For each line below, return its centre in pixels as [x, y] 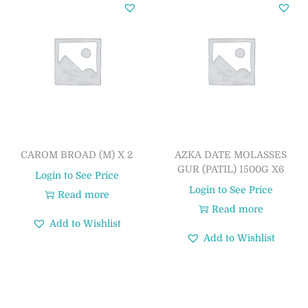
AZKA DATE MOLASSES [231, 154]
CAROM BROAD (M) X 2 [77, 154]
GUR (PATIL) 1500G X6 [231, 169]
